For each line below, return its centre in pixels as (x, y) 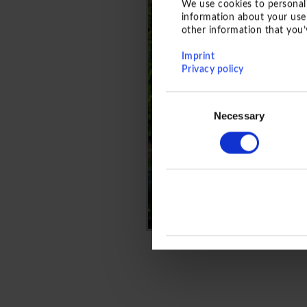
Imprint (198, 56)
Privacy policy (212, 69)
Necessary (239, 115)
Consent (184, 99)
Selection (186, 116)
